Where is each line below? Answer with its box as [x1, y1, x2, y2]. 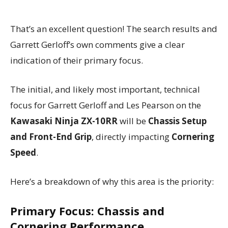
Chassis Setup [148, 115, 207, 127]
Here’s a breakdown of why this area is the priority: [10, 175, 214, 187]
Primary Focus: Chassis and [10, 203, 164, 218]
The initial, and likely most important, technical [10, 83, 200, 95]
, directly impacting [92, 130, 172, 142]
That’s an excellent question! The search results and [10, 22, 217, 35]
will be [118, 115, 148, 127]
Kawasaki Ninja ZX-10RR [10, 115, 118, 127]
